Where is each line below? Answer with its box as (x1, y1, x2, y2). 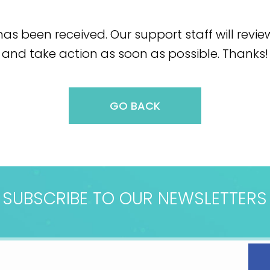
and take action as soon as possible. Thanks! (2, 45, 268, 62)
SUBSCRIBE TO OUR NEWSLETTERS (2, 187, 268, 210)
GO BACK (109, 98, 160, 113)
